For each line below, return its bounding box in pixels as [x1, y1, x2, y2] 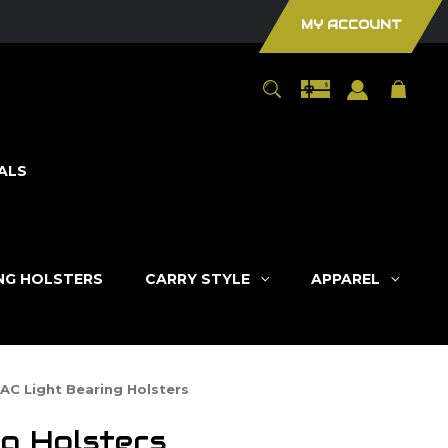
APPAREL [310, 269, 380, 288]
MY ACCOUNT [300, 17, 402, 33]
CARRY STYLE [145, 269, 250, 288]
